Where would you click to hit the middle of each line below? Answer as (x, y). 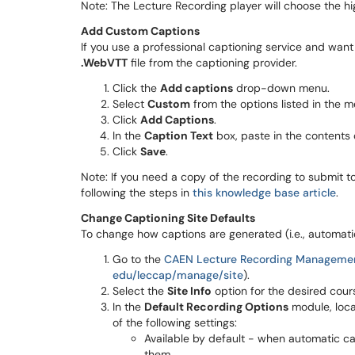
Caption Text (179, 136)
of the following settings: (175, 323)
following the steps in (137, 193)
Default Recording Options (216, 307)
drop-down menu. (281, 88)
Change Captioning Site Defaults (168, 218)
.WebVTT (104, 63)
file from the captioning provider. (212, 63)
